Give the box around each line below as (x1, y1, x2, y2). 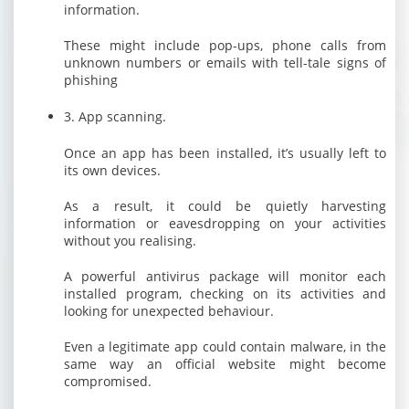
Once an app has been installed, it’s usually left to (64, 144, 386, 162)
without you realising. (64, 232, 196, 249)
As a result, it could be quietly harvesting (64, 197, 386, 215)
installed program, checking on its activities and (64, 285, 386, 302)
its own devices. (64, 162, 161, 179)
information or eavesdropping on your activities (64, 215, 386, 232)
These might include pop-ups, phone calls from (64, 37, 386, 54)
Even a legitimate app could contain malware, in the (64, 338, 386, 355)
